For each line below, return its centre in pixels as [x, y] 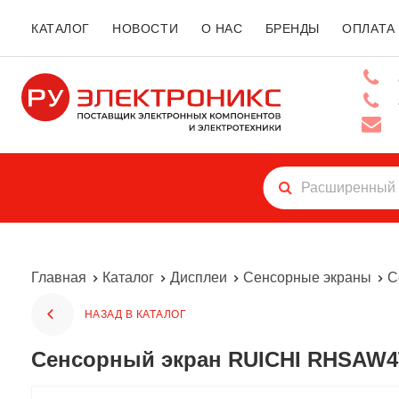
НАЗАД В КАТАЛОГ [136, 314]
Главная [59, 277]
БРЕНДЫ [293, 28]
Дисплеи [199, 277]
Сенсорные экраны [307, 277]
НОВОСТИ [146, 28]
